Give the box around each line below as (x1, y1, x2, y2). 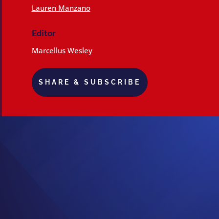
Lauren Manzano (31, 3, 90, 13)
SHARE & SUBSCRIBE (38, 78, 141, 86)
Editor (31, 27, 56, 39)
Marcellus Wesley (31, 45, 92, 56)
